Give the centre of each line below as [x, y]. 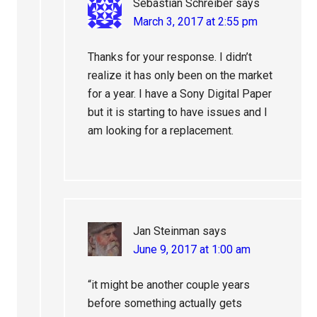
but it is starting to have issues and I [178, 113]
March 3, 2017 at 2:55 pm [196, 22]
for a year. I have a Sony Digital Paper [180, 94]
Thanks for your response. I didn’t [170, 57]
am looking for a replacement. [161, 131]
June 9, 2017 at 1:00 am [192, 250]
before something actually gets [165, 304]
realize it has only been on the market [180, 76]
